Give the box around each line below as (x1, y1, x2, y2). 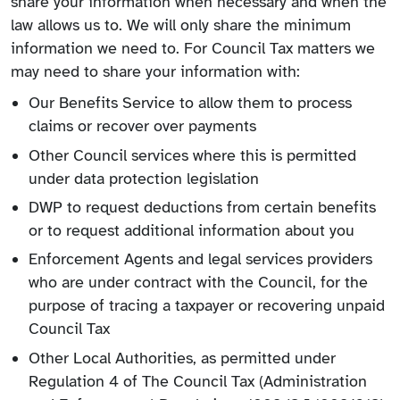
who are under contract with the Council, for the (29, 272, 368, 293)
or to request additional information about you (29, 221, 354, 241)
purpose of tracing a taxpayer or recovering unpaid (29, 296, 385, 316)
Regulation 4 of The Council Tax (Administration (29, 371, 367, 391)
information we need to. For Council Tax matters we (11, 37, 375, 58)
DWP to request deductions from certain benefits (29, 197, 376, 218)
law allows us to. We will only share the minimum (11, 14, 351, 35)
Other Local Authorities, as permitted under (29, 347, 336, 368)
